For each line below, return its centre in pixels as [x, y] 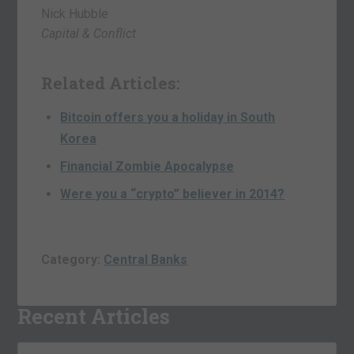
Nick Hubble [75, 13]
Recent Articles [94, 316]
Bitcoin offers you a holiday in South [168, 117]
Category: [73, 259]
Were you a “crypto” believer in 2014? [173, 194]
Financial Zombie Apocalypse [147, 166]
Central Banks [146, 259]
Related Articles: [111, 83]
